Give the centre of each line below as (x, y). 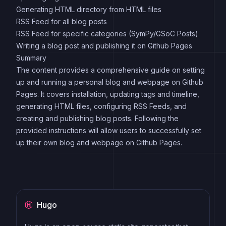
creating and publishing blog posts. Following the (97, 118)
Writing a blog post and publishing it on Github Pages (104, 45)
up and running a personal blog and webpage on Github (110, 82)
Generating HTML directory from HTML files (89, 9)
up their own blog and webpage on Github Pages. (99, 142)
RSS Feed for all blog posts (62, 21)
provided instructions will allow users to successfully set (109, 130)
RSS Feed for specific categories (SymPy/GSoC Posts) (107, 33)
